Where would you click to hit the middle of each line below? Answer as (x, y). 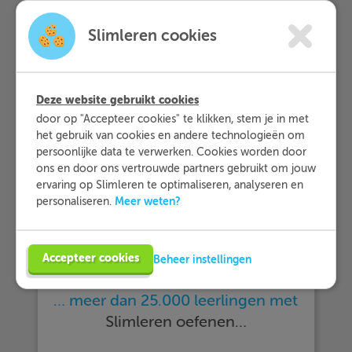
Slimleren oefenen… (176, 322)
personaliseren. (75, 201)
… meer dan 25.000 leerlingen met (176, 301)
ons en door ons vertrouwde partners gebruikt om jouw (176, 168)
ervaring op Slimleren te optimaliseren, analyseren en (170, 185)
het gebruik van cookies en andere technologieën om (170, 135)
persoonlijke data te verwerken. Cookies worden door (171, 152)
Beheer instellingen (202, 259)
